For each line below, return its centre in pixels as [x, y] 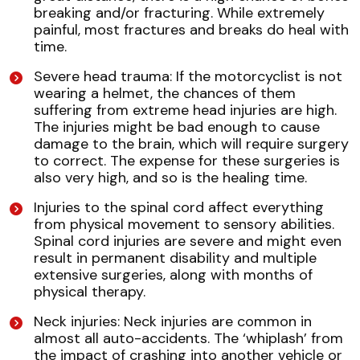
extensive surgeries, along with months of [173, 275]
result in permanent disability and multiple [175, 258]
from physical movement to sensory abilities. [184, 225]
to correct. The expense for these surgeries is [187, 161]
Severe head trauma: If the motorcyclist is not [188, 77]
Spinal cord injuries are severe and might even [188, 241]
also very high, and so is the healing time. [170, 178]
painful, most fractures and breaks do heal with [191, 30]
